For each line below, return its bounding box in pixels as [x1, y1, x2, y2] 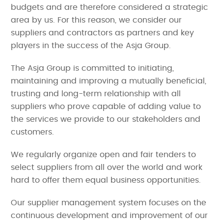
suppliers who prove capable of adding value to [11, 102, 201, 110]
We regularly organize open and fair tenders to [11, 150, 196, 159]
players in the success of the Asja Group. [11, 41, 171, 50]
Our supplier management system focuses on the [11, 198, 207, 207]
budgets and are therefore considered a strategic [11, 3, 209, 11]
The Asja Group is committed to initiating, [11, 64, 174, 72]
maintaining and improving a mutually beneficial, [11, 77, 207, 85]
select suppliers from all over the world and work [11, 163, 203, 171]
